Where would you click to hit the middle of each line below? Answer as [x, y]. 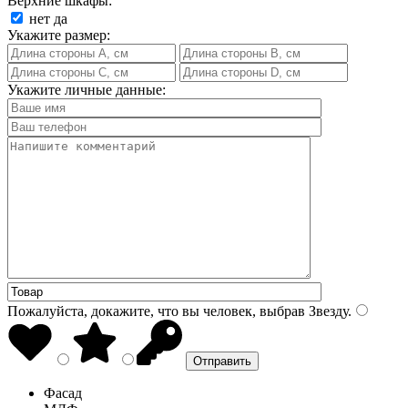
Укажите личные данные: [87, 89]
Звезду [326, 311]
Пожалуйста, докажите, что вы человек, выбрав [156, 311]
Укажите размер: [59, 35]
